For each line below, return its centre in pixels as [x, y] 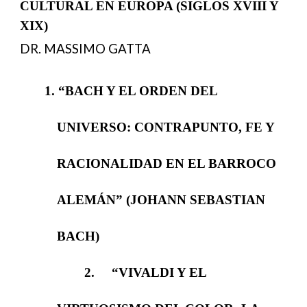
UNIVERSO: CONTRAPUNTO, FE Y [165, 127]
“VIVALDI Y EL [159, 272]
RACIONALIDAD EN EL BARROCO [166, 163]
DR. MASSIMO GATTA [86, 49]
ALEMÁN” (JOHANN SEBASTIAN [161, 199]
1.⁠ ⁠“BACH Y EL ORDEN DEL [131, 90]
